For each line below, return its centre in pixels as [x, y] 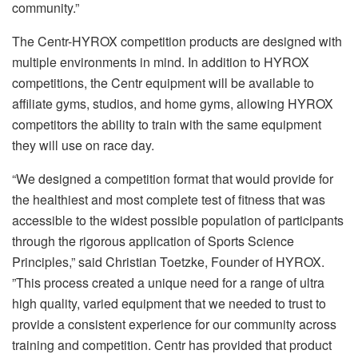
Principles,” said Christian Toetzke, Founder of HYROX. [168, 261]
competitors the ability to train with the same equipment [167, 124]
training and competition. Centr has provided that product [172, 344]
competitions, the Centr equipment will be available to [163, 82]
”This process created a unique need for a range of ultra [168, 282]
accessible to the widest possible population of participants [178, 220]
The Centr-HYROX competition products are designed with [177, 41]
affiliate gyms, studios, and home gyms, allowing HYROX [173, 103]
